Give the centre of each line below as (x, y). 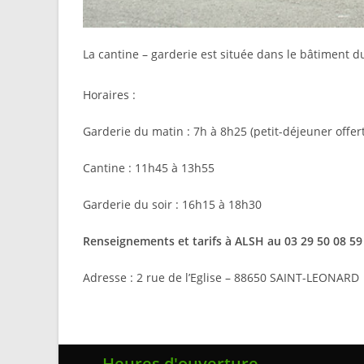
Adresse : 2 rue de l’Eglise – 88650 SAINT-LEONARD (221, 278)
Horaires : (109, 95)
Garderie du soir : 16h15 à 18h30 (172, 205)
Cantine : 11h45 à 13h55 (149, 168)
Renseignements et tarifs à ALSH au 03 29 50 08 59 (223, 241)
